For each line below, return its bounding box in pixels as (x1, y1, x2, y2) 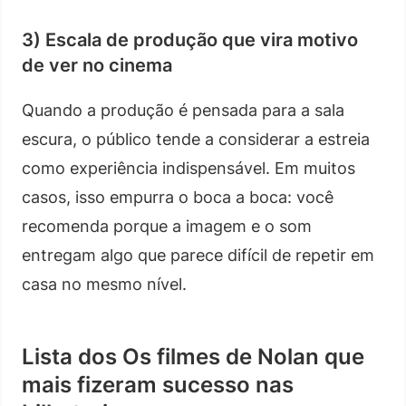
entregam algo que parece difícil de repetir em (22, 245, 374, 265)
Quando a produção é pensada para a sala (22, 100, 344, 120)
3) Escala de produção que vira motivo (22, 28, 358, 51)
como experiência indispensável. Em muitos (22, 158, 355, 178)
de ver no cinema (22, 53, 172, 76)
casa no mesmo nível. (22, 274, 187, 294)
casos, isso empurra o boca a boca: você (22, 187, 333, 207)
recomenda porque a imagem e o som (22, 216, 312, 236)
